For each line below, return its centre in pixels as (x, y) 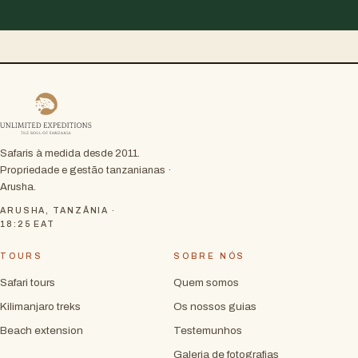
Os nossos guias (215, 307)
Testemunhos (208, 331)
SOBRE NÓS (210, 257)
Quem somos (206, 283)
